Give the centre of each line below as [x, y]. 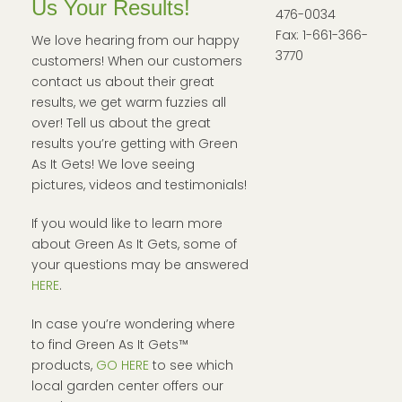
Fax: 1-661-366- [321, 35]
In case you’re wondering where [133, 324]
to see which [191, 365]
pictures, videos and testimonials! [139, 185]
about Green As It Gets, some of [134, 244]
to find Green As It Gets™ [110, 345]
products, [64, 365]
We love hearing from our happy [135, 40]
